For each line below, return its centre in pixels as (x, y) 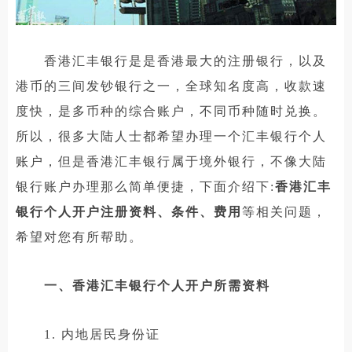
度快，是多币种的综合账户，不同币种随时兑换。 (171, 111)
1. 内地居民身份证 (88, 334)
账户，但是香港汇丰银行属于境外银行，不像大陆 (171, 161)
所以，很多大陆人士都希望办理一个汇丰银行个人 (171, 136)
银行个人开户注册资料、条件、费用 (129, 211)
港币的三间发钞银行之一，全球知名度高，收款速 (171, 86)
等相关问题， (284, 211)
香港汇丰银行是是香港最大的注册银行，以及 (171, 60)
